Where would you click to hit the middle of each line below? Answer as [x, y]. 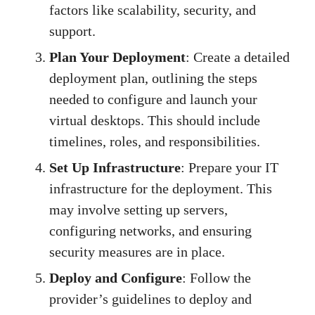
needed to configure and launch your [153, 99]
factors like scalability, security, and [153, 10]
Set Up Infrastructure [115, 168]
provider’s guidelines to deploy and [150, 299]
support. [72, 31]
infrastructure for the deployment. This [161, 189]
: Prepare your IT [230, 168]
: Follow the [217, 278]
